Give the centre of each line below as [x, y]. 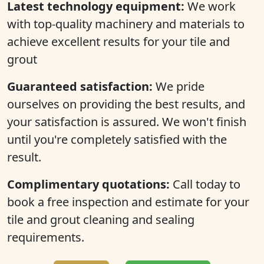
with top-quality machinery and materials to [126, 24]
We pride [179, 86]
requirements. [46, 237]
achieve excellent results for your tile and [118, 42]
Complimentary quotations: [88, 184]
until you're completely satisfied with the [117, 139]
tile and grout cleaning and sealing [101, 220]
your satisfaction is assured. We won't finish [127, 122]
